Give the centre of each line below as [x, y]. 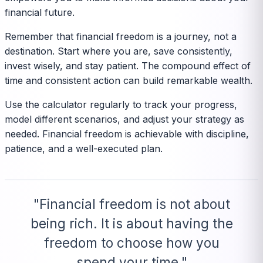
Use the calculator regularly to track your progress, [121, 104]
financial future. [40, 12]
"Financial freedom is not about [131, 204]
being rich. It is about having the [131, 223]
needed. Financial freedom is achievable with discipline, [127, 134]
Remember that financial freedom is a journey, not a [121, 36]
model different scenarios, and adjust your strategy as [124, 119]
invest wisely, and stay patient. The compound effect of [128, 65]
